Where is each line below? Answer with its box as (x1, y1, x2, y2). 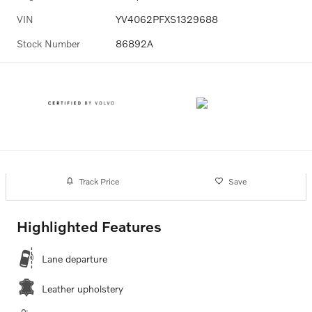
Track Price (79, 175, 119, 187)
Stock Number (17, 38, 80, 50)
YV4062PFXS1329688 (115, 13, 218, 26)
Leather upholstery (42, 283, 123, 295)
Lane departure (42, 253, 107, 265)
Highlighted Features (17, 217, 162, 235)
